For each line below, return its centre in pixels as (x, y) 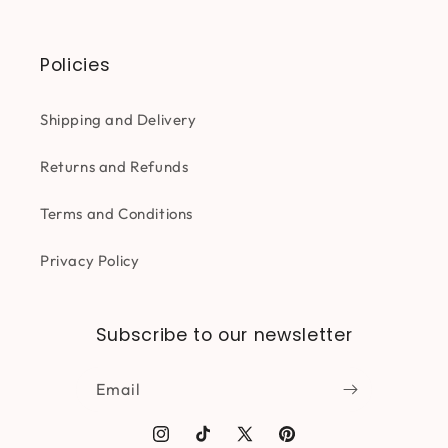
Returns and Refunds (114, 166)
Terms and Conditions (116, 213)
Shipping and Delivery (118, 119)
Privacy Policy (90, 260)
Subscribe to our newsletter (224, 335)
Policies (75, 65)
